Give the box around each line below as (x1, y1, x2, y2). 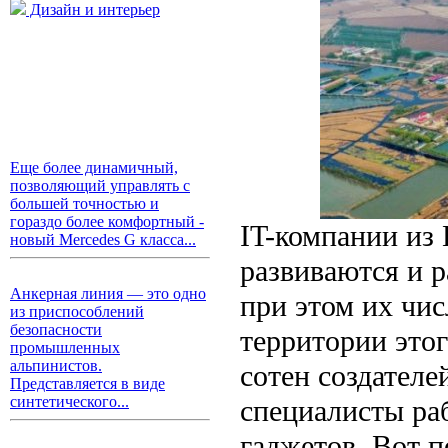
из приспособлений (10, 303, 144, 320)
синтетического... (10, 393, 129, 410)
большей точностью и (10, 195, 159, 212)
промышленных (10, 339, 120, 356)
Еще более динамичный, (10, 159, 178, 176)
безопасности (10, 321, 102, 338)
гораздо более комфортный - (10, 213, 204, 230)
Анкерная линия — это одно (10, 285, 206, 302)
